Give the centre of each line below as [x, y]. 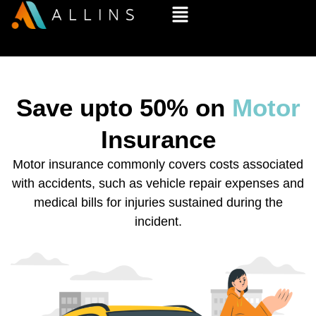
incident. [158, 221]
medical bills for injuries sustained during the [158, 202]
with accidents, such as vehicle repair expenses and [158, 183]
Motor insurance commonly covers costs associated [158, 164]
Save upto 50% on [124, 108]
